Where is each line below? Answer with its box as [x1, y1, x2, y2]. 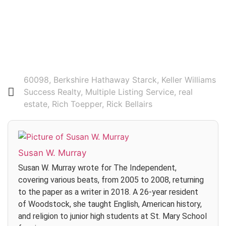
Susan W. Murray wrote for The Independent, [18, 163, 177, 173]
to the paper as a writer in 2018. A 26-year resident [18, 187, 198, 197]
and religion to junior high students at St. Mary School [18, 211, 207, 221]
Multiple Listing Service [85, 87, 174, 97]
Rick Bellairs [106, 99, 152, 109]
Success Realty [24, 87, 81, 97]
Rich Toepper [52, 99, 102, 109]
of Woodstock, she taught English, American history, [18, 199, 202, 209]
